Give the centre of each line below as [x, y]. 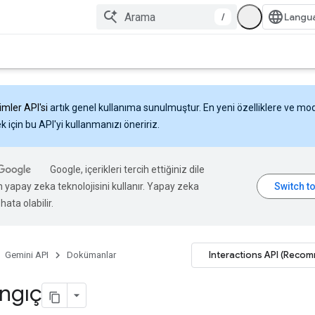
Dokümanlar [91, 255]
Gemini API [27, 255]
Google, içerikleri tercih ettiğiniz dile [127, 169]
